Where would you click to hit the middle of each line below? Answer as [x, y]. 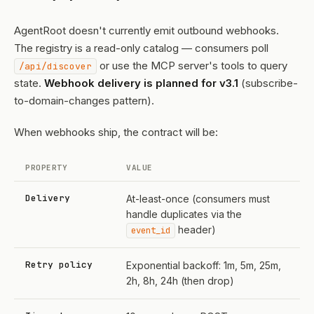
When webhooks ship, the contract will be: [116, 132]
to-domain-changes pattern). [84, 101]
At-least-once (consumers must [198, 199]
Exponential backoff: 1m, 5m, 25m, [204, 265]
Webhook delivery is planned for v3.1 [141, 83]
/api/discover [55, 66]
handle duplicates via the [184, 214]
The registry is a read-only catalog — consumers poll [141, 48]
